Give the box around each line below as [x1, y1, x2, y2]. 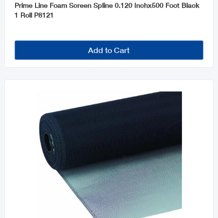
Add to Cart [88, 45, 130, 55]
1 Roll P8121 [14, 11, 54, 19]
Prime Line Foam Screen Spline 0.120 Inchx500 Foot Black [14, 1, 200, 10]
